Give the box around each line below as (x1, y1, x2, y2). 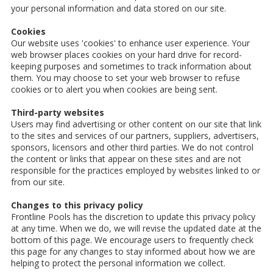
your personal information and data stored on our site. (11, 2, 226, 15)
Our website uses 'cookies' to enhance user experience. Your (11, 37, 250, 49)
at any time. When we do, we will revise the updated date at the (11, 222, 261, 235)
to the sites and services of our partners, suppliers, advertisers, (11, 130, 259, 142)
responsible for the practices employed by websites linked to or (11, 165, 260, 177)
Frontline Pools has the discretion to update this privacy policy (11, 211, 255, 223)
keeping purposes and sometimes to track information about (11, 60, 252, 73)
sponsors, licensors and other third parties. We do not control (11, 141, 253, 154)
